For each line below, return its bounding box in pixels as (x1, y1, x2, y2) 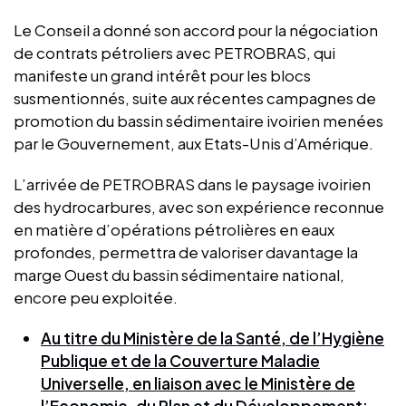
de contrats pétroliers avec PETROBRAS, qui (14, 42, 335, 63)
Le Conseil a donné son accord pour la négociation (14, 19, 378, 40)
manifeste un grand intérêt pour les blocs (14, 64, 311, 85)
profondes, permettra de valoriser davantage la (14, 241, 358, 262)
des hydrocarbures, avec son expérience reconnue (14, 196, 384, 217)
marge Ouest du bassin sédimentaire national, (14, 264, 344, 285)
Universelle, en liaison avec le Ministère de (41, 372, 355, 393)
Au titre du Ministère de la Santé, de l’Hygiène (41, 327, 384, 348)
